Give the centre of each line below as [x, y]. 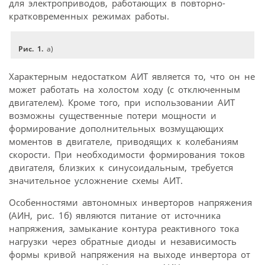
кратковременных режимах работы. [89, 16]
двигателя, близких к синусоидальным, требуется [121, 168]
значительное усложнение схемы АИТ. [96, 181]
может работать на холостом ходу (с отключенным [125, 90]
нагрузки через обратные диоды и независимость [123, 242]
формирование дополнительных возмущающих [116, 129]
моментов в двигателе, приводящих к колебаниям [124, 142]
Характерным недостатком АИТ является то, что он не [132, 77]
